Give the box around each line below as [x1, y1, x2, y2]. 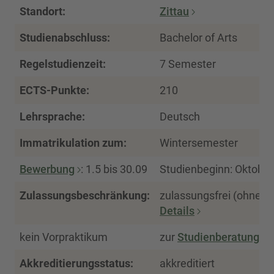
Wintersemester [160, 136, 238, 150]
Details [160, 204, 194, 218]
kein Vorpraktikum [20, 231, 108, 244]
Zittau [160, 5, 189, 18]
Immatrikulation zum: [20, 136, 127, 150]
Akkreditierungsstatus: [20, 257, 133, 270]
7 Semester [160, 57, 216, 71]
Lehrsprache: [20, 110, 85, 124]
